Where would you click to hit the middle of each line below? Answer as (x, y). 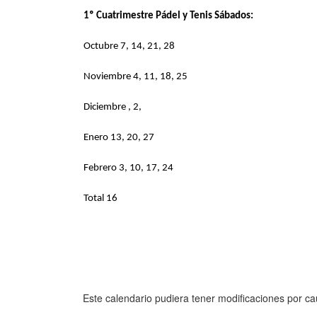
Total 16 (100, 199)
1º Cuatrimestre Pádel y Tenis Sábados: (168, 16)
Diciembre (106, 108)
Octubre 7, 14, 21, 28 (129, 47)
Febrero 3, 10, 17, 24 (128, 168)
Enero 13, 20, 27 (119, 138)
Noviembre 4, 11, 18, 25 (136, 77)
